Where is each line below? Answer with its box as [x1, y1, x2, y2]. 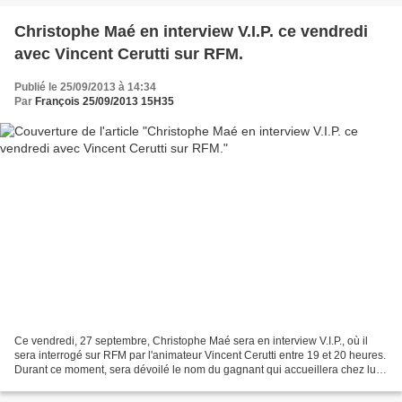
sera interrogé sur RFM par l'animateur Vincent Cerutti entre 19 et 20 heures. [14, 349, 386, 363]
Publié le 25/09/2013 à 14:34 [14, 80, 156, 93]
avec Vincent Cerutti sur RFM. [14, 44, 243, 63]
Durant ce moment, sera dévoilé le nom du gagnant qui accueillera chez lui [14, 363, 379, 377]
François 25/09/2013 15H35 [35, 94, 174, 108]
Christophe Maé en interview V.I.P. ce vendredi [14, 22, 368, 40]
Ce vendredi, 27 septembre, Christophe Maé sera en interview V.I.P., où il [14, 335, 368, 348]
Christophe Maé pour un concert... [14, 378, 179, 391]
